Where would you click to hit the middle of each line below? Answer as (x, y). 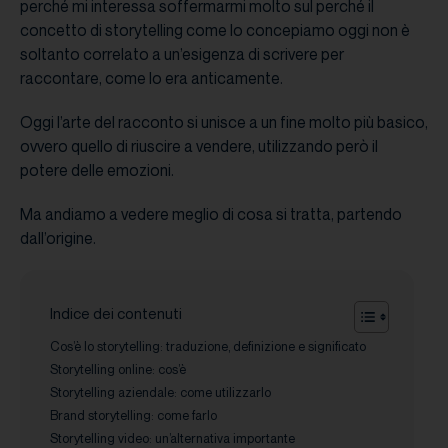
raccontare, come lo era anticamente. (153, 77)
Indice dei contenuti (116, 313)
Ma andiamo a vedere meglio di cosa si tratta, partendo (211, 213)
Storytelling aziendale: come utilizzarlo (160, 391)
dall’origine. (58, 237)
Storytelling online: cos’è (118, 368)
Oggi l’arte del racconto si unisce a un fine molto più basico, (224, 121)
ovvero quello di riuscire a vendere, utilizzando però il (199, 145)
